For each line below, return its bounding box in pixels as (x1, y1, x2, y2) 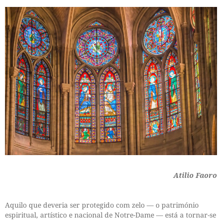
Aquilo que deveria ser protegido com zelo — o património (5, 200, 199, 210)
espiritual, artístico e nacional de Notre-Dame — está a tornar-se (5, 210, 216, 220)
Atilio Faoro (173, 170, 217, 180)
